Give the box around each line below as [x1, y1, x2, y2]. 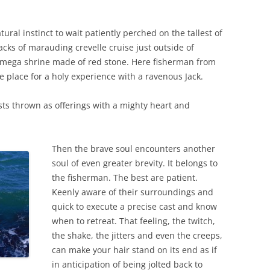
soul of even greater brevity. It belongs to [52, 157, 218, 169]
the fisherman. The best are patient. [52, 172, 198, 183]
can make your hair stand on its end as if [52, 244, 217, 256]
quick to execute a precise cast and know [52, 201, 217, 212]
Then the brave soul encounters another [52, 143, 215, 154]
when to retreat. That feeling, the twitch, [52, 215, 215, 227]
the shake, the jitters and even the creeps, [52, 230, 222, 241]
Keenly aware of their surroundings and [52, 186, 213, 198]
